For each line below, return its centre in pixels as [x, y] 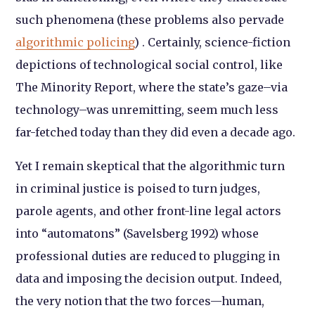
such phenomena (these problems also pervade [150, 20]
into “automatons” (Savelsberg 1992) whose [137, 234]
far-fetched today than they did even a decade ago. [156, 133]
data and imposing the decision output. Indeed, [149, 279]
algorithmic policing [75, 43]
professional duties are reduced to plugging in [148, 256]
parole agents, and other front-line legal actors [149, 211]
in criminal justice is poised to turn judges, [138, 189]
